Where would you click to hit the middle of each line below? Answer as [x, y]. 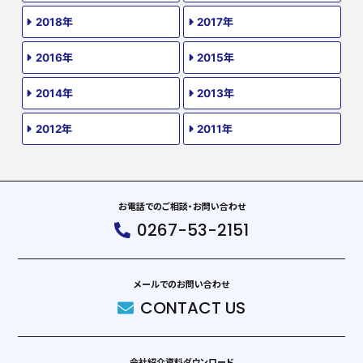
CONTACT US [193, 307]
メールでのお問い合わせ [181, 284]
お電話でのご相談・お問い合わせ [181, 206]
